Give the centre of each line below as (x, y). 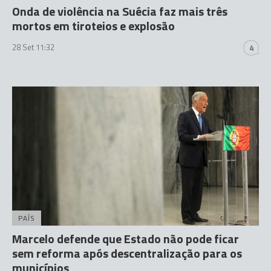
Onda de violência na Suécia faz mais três (120, 11)
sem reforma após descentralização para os (127, 253)
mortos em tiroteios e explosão (93, 26)
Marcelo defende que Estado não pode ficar (126, 238)
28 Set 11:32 (33, 47)
